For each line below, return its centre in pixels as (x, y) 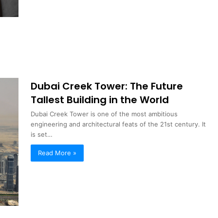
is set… (42, 134)
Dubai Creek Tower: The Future (107, 86)
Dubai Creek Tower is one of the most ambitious (104, 114)
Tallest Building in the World (100, 100)
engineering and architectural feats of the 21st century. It (118, 124)
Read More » (57, 153)
